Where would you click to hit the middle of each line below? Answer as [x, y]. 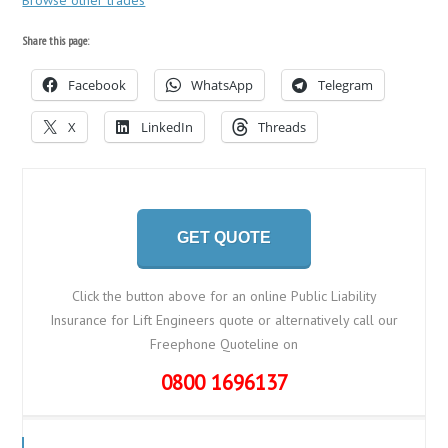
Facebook [97, 84]
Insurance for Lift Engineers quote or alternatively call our [224, 319]
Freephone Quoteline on [224, 343]
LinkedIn [167, 126]
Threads [282, 126]
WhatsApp [222, 84]
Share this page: [56, 40]
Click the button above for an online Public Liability [224, 295]
